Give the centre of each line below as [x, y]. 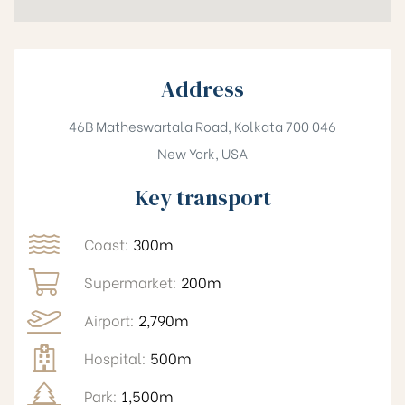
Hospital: [117, 358]
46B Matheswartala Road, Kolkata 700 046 [202, 126]
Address [202, 89]
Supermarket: [132, 282]
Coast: [108, 244]
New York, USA [202, 153]
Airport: [111, 320]
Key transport [202, 198]
